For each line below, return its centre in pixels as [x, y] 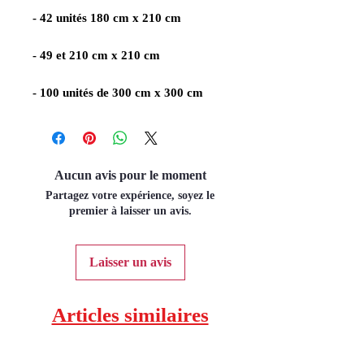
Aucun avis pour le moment [130, 175]
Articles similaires [130, 315]
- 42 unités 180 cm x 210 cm [107, 18]
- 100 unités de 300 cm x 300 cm [118, 93]
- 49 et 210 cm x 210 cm [96, 56]
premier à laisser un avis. [130, 211]
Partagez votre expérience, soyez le [130, 196]
